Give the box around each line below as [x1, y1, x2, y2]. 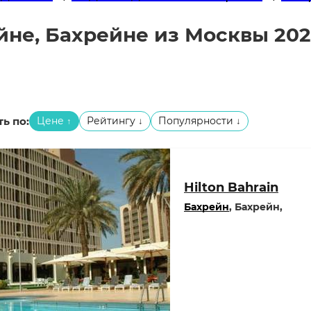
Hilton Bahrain [184, 180, 278, 195]
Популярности [158, 115, 236, 127]
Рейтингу [87, 115, 138, 127]
